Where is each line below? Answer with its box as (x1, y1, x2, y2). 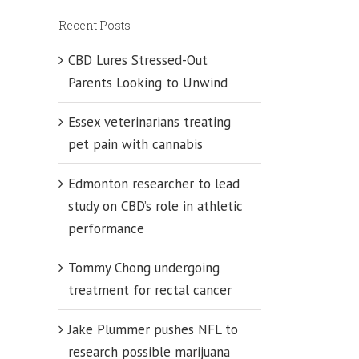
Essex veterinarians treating (68, 112, 231, 131)
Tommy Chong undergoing (68, 258, 220, 276)
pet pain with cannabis (68, 135, 203, 153)
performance (68, 219, 144, 237)
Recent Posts (58, 17, 131, 33)
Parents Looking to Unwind (68, 73, 228, 91)
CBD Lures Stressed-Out (68, 50, 208, 69)
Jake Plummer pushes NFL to (68, 320, 238, 338)
